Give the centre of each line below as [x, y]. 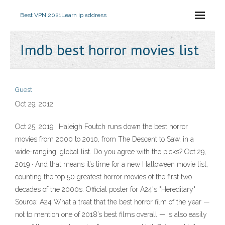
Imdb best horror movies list [109, 49]
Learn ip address [84, 15]
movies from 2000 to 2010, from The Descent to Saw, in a [104, 139]
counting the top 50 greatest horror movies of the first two [103, 177]
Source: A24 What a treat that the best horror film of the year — [112, 202]
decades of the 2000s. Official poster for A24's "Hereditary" [105, 189]
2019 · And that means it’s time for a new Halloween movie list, [111, 164]
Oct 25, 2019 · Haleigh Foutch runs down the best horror [101, 127]
